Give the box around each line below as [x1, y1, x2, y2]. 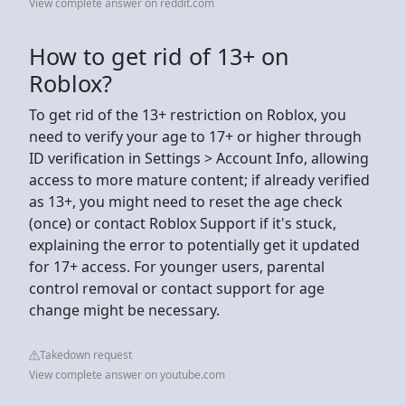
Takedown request [40, 346, 132, 363]
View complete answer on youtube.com [29, 366, 225, 382]
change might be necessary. [29, 299, 220, 320]
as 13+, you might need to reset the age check [29, 191, 343, 212]
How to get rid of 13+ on [29, 40, 289, 71]
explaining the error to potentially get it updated [29, 234, 360, 255]
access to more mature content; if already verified [29, 169, 370, 190]
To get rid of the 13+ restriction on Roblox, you [29, 104, 346, 125]
